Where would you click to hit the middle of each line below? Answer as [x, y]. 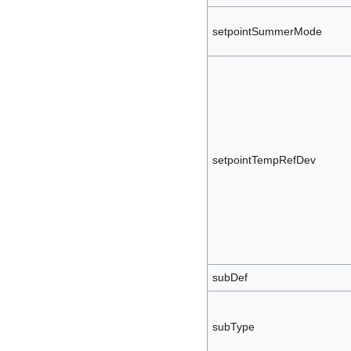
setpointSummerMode [267, 31]
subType [233, 326]
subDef [230, 277]
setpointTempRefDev [264, 159]
